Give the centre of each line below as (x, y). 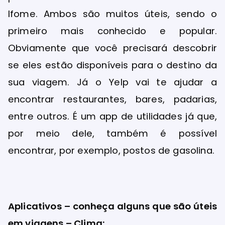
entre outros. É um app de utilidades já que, (113, 117)
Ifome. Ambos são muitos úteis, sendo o (113, 14)
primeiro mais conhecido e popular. (113, 31)
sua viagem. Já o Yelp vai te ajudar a (113, 82)
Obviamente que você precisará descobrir (113, 48)
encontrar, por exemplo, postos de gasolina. (111, 151)
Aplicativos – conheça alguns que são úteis (113, 206)
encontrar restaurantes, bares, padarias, (113, 99)
